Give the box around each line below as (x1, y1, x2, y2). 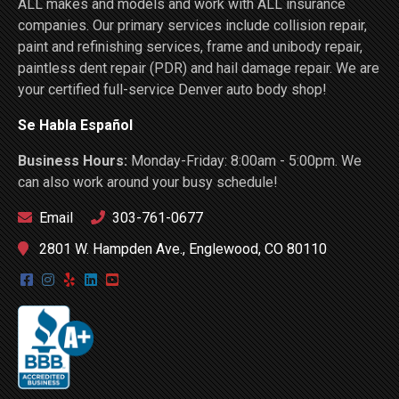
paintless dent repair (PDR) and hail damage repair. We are (18, 59, 379, 77)
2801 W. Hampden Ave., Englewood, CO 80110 (36, 240, 327, 257)
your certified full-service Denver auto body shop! (18, 80, 327, 98)
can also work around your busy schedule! (18, 173, 278, 191)
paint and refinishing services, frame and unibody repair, (18, 37, 362, 55)
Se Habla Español (18, 116, 133, 134)
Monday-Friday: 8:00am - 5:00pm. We (131, 151, 362, 169)
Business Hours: (18, 151, 131, 169)
